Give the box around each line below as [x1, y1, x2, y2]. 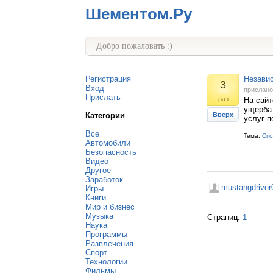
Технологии [85, 257, 127, 266]
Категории [85, 111, 125, 120]
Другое [85, 166, 111, 175]
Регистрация [85, 74, 131, 83]
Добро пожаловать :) [96, 41, 172, 51]
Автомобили [85, 138, 130, 147]
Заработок [85, 175, 123, 184]
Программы [85, 230, 127, 239]
